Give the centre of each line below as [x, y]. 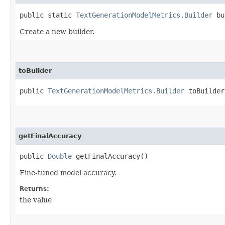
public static [48, 15]
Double [60, 156]
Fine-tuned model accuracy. [68, 173]
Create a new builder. [57, 31]
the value [36, 200]
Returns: [34, 189]
